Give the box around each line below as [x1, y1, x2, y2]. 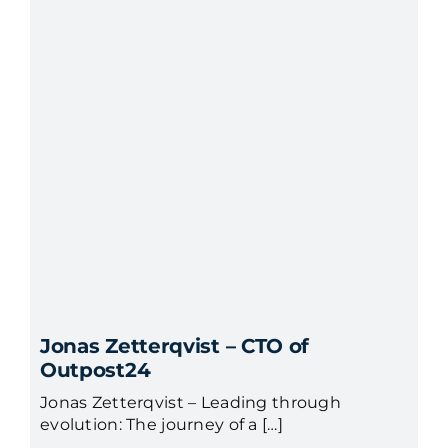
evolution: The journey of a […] [39, 414, 283, 434]
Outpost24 [39, 357, 151, 382]
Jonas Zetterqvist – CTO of [39, 333, 310, 358]
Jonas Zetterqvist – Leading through [39, 392, 341, 412]
